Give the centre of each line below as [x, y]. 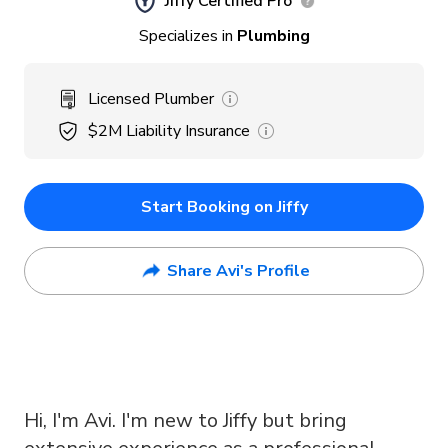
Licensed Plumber [151, 99]
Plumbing [273, 36]
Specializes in [185, 36]
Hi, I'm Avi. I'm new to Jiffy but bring [185, 420]
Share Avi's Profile [238, 271]
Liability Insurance [188, 131]
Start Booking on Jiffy [224, 207]
